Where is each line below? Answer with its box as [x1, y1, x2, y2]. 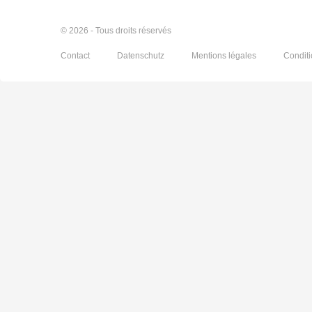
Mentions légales [192, 51, 258, 61]
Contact [61, 51, 92, 61]
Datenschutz [117, 51, 166, 61]
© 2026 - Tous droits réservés [61, 26, 171, 36]
